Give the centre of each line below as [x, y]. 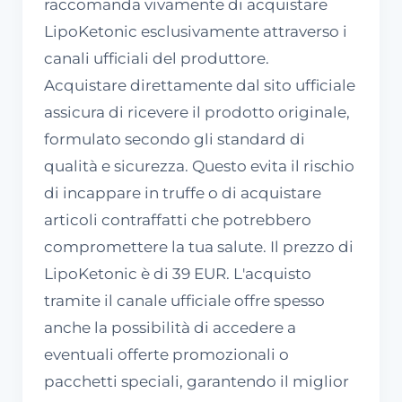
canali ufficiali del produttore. [157, 58]
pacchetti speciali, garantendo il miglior [197, 381]
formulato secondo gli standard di [175, 139]
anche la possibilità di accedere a [170, 327]
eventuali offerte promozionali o [166, 354]
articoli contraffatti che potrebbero [178, 219]
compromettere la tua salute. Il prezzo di [199, 246]
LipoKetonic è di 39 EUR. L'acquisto [178, 273]
